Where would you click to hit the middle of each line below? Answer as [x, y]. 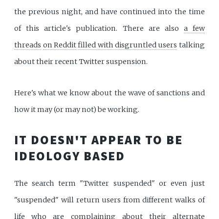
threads [28, 45]
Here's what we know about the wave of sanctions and [109, 93]
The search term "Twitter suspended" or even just [109, 183]
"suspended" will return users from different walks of [109, 200]
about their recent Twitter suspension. [81, 62]
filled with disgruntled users [128, 45]
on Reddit [60, 45]
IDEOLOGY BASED [70, 156]
